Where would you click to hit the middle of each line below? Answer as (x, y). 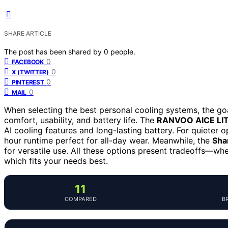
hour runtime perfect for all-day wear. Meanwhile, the (108, 140)
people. (123, 51)
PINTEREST (28, 82)
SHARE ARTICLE (28, 33)
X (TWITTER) (30, 72)
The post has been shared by (54, 51)
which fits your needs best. (56, 161)
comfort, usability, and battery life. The (80, 120)
